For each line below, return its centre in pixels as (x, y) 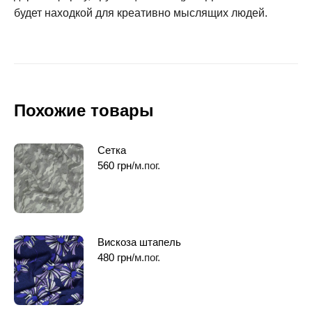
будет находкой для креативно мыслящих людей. (141, 13)
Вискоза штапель (139, 242)
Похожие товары (84, 110)
